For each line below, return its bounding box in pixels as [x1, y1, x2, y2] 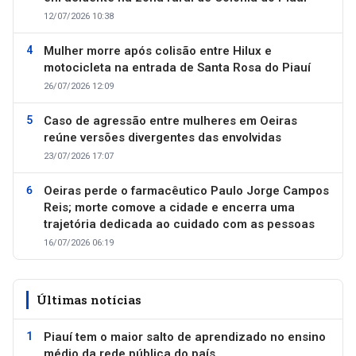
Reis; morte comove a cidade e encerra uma [44, 200, 295, 215]
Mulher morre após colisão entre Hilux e [44, 44, 272, 59]
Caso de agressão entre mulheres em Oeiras [44, 114, 297, 129]
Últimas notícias [37, 292, 141, 308]
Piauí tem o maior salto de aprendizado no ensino [44, 330, 326, 345]
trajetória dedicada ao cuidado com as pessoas [44, 217, 315, 232]
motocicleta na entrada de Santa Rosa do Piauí [44, 60, 311, 75]
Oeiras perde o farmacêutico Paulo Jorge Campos [44, 184, 329, 199]
